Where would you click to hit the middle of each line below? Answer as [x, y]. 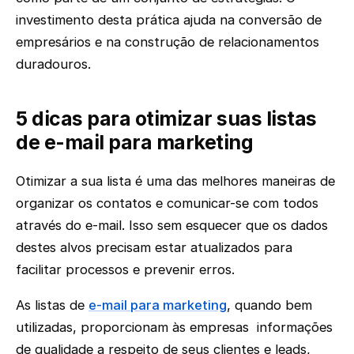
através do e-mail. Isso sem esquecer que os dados [172, 226]
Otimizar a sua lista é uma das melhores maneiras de [175, 181]
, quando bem [269, 305]
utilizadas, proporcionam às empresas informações [174, 327]
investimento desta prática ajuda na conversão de [169, 19]
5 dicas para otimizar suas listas [166, 118]
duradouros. [55, 64]
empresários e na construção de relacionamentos [168, 41]
